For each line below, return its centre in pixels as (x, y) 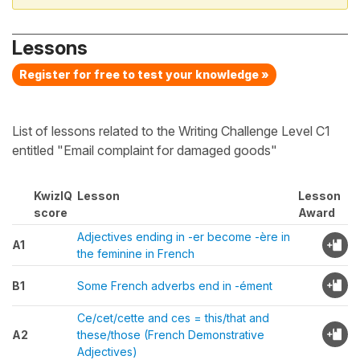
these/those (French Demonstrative (171, 335)
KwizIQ (53, 196)
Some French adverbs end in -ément (175, 286)
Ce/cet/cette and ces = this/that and (173, 318)
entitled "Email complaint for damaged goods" (145, 150)
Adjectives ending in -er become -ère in (184, 237)
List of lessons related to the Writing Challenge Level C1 (171, 131)
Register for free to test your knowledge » (144, 74)
